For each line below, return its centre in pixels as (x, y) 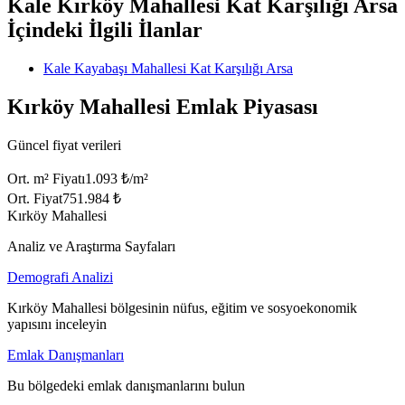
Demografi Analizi (60, 277)
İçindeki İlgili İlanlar (105, 29)
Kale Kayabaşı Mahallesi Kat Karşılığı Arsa (168, 68)
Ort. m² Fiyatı (46, 178)
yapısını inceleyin (57, 324)
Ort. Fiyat (35, 198)
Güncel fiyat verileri (64, 145)
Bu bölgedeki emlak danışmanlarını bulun (126, 385)
